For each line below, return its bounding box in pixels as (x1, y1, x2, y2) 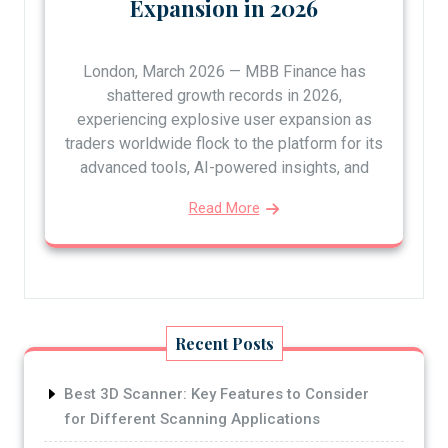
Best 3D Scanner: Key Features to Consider (64, 384, 369, 403)
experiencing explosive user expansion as (76, 109, 372, 129)
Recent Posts (174, 332, 274, 354)
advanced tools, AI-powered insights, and (79, 157, 369, 177)
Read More (188, 198, 260, 217)
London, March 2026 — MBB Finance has (82, 61, 366, 81)
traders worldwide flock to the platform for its (65, 133, 383, 153)
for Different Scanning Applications (64, 409, 320, 428)
